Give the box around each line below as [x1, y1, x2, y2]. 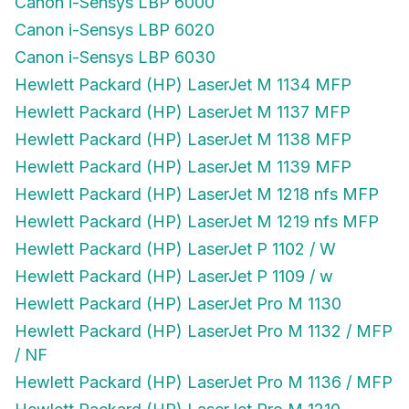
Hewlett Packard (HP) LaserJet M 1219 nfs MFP [15, 212, 379, 232]
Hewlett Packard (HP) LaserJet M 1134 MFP [15, 75, 351, 95]
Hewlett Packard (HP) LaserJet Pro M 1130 [15, 294, 341, 314]
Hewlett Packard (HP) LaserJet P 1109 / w [15, 267, 333, 287]
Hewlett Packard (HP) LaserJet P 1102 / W [15, 239, 336, 259]
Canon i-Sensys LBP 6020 [15, 20, 215, 40]
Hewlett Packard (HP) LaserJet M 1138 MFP [15, 130, 351, 150]
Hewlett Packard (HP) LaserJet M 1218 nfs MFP [15, 184, 379, 204]
